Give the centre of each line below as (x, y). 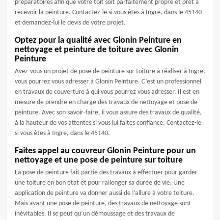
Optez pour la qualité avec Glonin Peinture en (98, 41)
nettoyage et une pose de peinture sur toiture (99, 160)
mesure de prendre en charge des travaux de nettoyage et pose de (106, 102)
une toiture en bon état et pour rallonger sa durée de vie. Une (100, 183)
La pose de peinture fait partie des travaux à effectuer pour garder (106, 173)
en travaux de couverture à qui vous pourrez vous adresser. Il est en (107, 92)
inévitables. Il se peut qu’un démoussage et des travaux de (95, 214)
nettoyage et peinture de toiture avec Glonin (97, 50)
